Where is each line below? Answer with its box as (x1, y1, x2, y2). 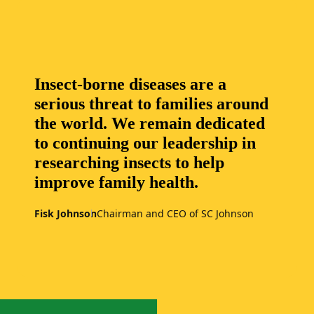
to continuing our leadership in (34, 134, 256, 153)
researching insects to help (34, 153, 224, 172)
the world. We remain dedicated (34, 114, 265, 133)
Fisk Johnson (34, 206, 97, 220)
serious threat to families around (34, 95, 268, 114)
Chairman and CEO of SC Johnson (97, 206, 254, 220)
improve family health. (34, 173, 198, 192)
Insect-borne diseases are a (34, 75, 226, 94)
